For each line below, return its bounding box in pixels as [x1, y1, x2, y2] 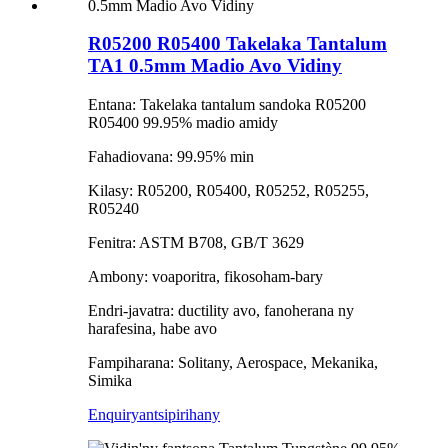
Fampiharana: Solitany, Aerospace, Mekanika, [88, 354, 378, 372]
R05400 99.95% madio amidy [88, 114, 278, 132]
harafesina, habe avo [88, 320, 217, 338]
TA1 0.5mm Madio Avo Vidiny [88, 55, 342, 77]
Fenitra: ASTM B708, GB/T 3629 [88, 234, 304, 252]
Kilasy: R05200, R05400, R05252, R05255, [88, 182, 369, 200]
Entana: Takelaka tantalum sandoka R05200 [88, 96, 366, 114]
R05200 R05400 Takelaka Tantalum [88, 33, 387, 55]
